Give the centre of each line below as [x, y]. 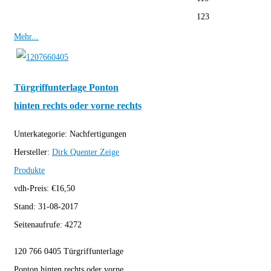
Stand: [26, 206]
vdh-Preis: [33, 188]
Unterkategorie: [42, 134]
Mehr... [26, 36]
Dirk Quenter [75, 152]
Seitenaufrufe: [39, 224]
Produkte [29, 170]
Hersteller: [33, 152]
